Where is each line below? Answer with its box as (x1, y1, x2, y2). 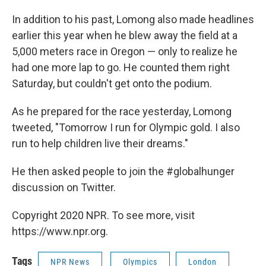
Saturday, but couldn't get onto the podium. (12, 77, 212, 90)
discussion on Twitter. (12, 181, 116, 194)
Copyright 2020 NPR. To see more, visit (12, 209, 195, 222)
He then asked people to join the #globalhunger (12, 165, 235, 178)
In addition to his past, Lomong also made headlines (12, 13, 254, 26)
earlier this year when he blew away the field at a (12, 29, 237, 42)
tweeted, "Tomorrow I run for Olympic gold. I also (12, 121, 240, 134)
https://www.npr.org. (12, 225, 108, 238)
